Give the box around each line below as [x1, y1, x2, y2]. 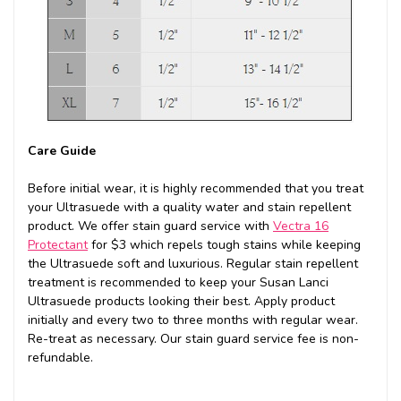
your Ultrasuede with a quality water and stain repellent [28, 198, 351, 216]
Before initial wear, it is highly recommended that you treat [28, 179, 363, 197]
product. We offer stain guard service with [28, 217, 273, 235]
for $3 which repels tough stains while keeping [88, 235, 361, 253]
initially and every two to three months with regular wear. [28, 311, 358, 328]
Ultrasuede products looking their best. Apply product [28, 292, 335, 310]
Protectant [28, 235, 88, 253]
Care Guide [28, 141, 96, 159]
